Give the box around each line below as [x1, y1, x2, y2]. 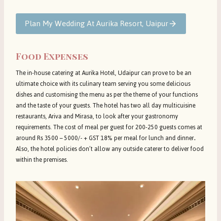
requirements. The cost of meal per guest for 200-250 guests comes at [16, 121, 202, 134]
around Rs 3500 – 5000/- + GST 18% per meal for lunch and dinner [16, 132, 194, 145]
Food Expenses [16, 50, 88, 63]
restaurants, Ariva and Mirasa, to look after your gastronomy [16, 110, 178, 123]
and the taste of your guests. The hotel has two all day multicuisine [16, 100, 195, 112]
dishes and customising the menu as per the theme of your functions [16, 89, 198, 101]
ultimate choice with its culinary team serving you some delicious [16, 78, 190, 90]
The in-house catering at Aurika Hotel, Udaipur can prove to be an [16, 67, 191, 79]
